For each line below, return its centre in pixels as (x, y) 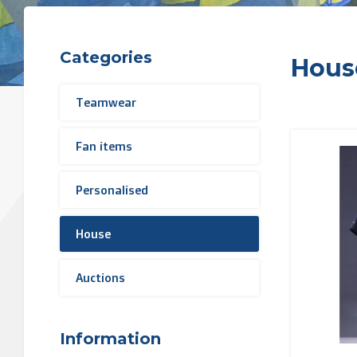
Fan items (104, 146)
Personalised (112, 190)
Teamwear (106, 102)
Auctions (100, 278)
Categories (106, 57)
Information (110, 339)
